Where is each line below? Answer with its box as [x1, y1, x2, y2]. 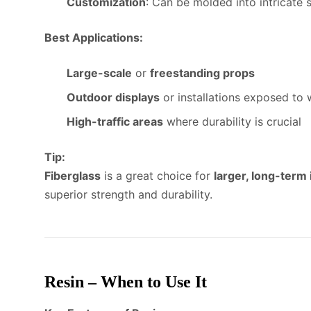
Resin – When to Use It [44, 272, 207, 291]
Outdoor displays [67, 90, 160, 104]
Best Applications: [44, 30, 143, 44]
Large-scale [67, 65, 132, 80]
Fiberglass [44, 168, 101, 183]
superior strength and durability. [44, 187, 212, 201]
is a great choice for [101, 168, 214, 183]
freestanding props [150, 65, 255, 80]
